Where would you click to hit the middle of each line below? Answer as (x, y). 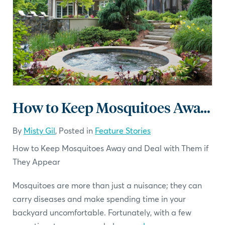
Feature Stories (123, 130)
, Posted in (75, 130)
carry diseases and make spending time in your (99, 198)
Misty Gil (39, 130)
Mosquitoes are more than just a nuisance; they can (107, 185)
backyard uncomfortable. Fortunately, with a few (102, 212)
